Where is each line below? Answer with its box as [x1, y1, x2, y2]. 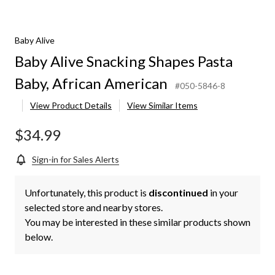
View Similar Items [127, 100, 198, 111]
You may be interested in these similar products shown [25, 216, 250, 228]
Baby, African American [15, 74, 168, 93]
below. [25, 231, 53, 243]
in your [208, 187, 238, 199]
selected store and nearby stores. [25, 201, 163, 214]
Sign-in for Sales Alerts [32, 154, 119, 165]
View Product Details [30, 100, 112, 111]
